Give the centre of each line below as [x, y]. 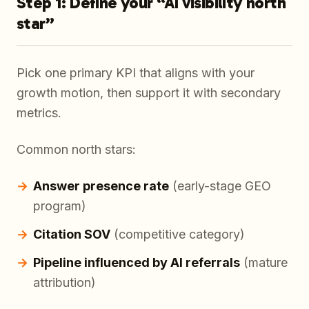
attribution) [64, 283]
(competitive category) [178, 235]
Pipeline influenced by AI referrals [137, 263]
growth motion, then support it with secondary [149, 93]
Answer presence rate [101, 186]
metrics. [39, 113]
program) [60, 206]
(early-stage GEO [220, 186]
